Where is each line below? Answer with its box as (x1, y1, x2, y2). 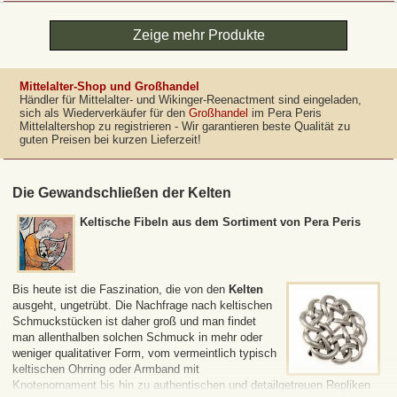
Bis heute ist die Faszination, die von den (12, 282, 230, 296)
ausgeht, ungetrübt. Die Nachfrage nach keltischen (12, 298, 273, 312)
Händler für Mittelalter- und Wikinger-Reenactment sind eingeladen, (19, 93, 362, 107)
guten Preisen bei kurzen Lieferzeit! (19, 133, 201, 147)
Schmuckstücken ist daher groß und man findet (12, 314, 257, 328)
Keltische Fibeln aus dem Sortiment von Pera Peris (80, 214, 362, 229)
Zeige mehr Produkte (132, 27, 265, 43)
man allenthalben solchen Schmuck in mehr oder (12, 330, 263, 344)
